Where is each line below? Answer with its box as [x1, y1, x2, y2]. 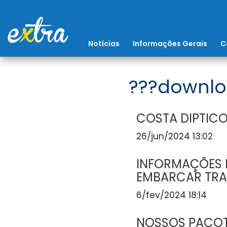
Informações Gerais [133, 39, 207, 49]
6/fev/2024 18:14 [136, 189, 207, 201]
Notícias [88, 39, 120, 49]
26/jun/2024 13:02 [136, 130, 213, 142]
